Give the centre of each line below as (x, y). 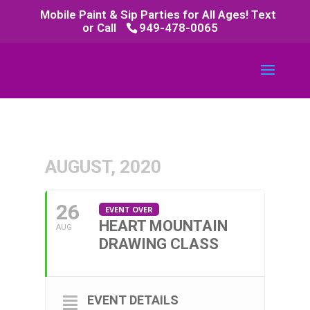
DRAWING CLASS (158, 244)
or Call (100, 27)
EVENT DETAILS (133, 300)
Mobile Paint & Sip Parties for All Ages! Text (158, 14)
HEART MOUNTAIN (163, 226)
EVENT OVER (129, 209)
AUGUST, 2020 (103, 167)
